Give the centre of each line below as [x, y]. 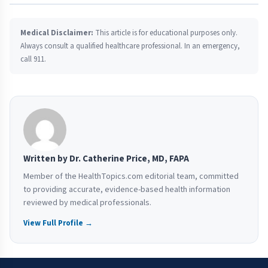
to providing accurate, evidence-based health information [127, 190]
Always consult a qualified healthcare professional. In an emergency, [130, 46]
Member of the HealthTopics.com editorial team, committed [131, 177]
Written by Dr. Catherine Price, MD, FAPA [106, 159]
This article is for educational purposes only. [165, 33]
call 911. [33, 60]
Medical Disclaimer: [57, 33]
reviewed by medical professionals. [87, 203]
